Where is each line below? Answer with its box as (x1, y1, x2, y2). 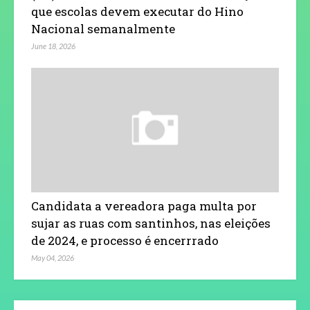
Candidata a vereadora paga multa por (31, 198, 257, 215)
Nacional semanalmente (31, 21, 175, 37)
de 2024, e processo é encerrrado (31, 232, 219, 249)
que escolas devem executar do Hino (31, 3, 244, 20)
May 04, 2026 (31, 253, 74, 263)
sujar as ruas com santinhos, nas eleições (31, 215, 271, 232)
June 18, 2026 (31, 42, 75, 51)
